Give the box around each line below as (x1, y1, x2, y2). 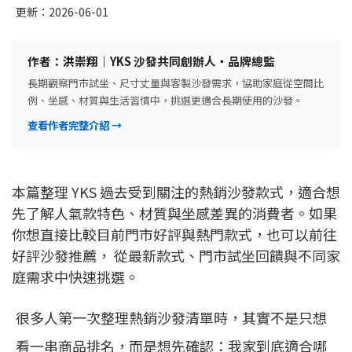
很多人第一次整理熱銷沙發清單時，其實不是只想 (16, 307, 327, 328)
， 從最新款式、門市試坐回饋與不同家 (97, 245, 340, 266)
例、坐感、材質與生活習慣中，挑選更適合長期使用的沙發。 (27, 93, 303, 108)
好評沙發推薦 (12, 245, 97, 266)
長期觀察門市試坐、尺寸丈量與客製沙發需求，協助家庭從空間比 (27, 75, 324, 91)
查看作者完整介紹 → (27, 118, 122, 134)
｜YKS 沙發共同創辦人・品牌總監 (98, 53, 275, 70)
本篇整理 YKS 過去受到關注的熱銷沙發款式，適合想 (12, 181, 340, 203)
